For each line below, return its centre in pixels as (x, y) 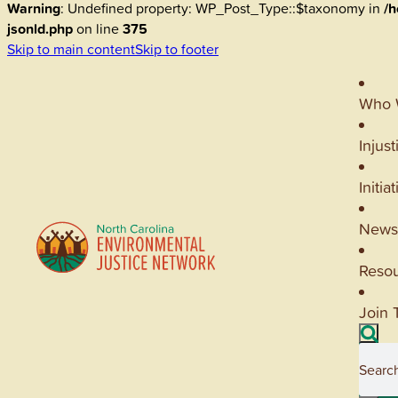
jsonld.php (40, 29)
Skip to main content (71, 49)
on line (98, 28)
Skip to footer (177, 49)
